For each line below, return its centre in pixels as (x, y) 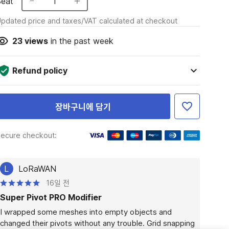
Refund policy (40, 71)
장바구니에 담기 (83, 107)
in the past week (81, 41)
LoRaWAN (37, 169)
